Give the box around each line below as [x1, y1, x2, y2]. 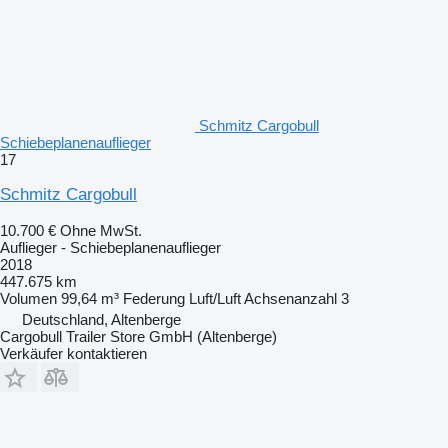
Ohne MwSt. [60, 221, 142, 239]
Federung [123, 289, 185, 307]
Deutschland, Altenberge [22, 310, 181, 328]
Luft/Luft [189, 289, 241, 307]
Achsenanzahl [244, 289, 337, 307]
